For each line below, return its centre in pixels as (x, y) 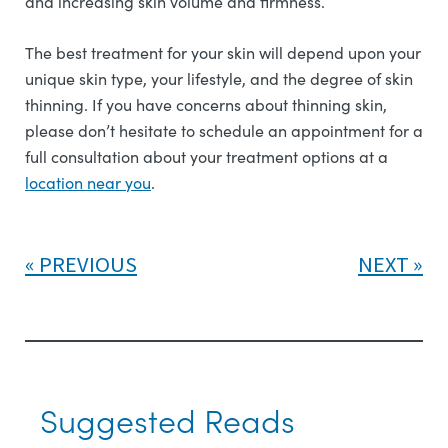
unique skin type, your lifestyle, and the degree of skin (219, 78)
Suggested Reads (167, 419)
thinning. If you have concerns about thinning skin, (206, 104)
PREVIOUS (88, 264)
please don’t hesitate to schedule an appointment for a (224, 130)
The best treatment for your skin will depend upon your (223, 52)
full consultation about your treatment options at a (206, 156)
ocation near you (90, 182)
